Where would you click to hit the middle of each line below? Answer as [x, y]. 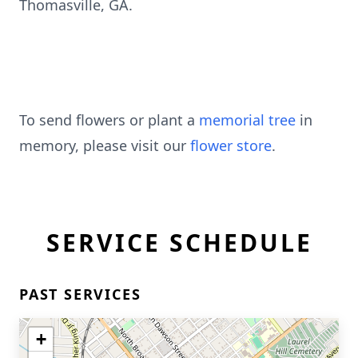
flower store [231, 145]
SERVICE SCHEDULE [179, 243]
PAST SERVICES [80, 294]
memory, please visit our [105, 145]
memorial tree [247, 120]
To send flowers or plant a [109, 120]
